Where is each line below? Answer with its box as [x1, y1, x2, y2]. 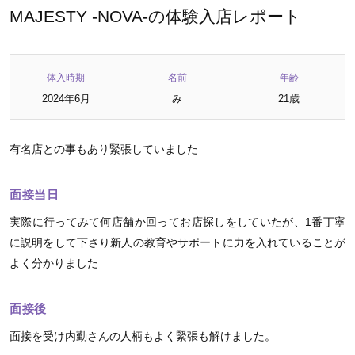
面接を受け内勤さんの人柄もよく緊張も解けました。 [10, 330, 276, 342]
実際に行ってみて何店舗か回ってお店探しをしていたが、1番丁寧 [10, 216, 345, 228]
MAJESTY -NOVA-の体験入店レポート [10, 7, 301, 25]
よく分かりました [10, 257, 98, 269]
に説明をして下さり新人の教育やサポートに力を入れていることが [10, 236, 345, 249]
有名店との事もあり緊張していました [10, 143, 198, 155]
